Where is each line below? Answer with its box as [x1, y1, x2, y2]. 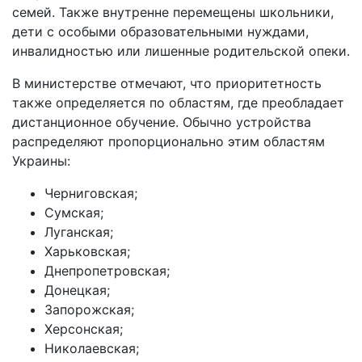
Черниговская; [44, 184, 137, 201]
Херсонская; [44, 320, 123, 337]
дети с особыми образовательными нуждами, [12, 23, 309, 40]
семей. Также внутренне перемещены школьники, [12, 3, 334, 20]
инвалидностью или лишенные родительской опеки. [12, 42, 350, 59]
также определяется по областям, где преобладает [12, 94, 344, 111]
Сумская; [44, 204, 103, 221]
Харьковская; [44, 242, 130, 259]
